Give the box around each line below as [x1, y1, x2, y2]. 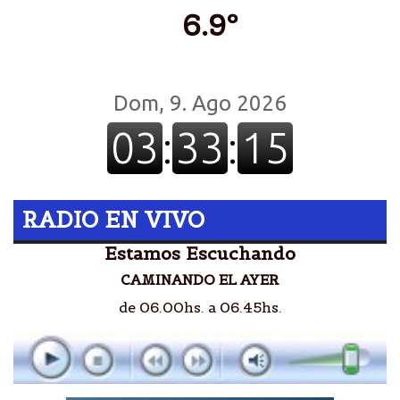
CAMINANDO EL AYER [121, 271, 279, 289]
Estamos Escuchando [104, 242, 296, 266]
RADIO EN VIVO [22, 205, 204, 235]
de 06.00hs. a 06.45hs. [118, 298, 282, 317]
